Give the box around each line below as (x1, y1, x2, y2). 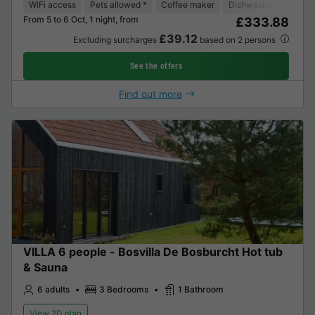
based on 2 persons (197, 34, 278, 45)
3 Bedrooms (99, 283, 148, 295)
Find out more (119, 87, 182, 100)
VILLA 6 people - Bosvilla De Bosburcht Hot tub (23, 244, 283, 259)
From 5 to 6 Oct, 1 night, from (23, 13, 139, 25)
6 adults (37, 283, 70, 295)
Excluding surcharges (72, 34, 159, 45)
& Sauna (23, 259, 67, 274)
